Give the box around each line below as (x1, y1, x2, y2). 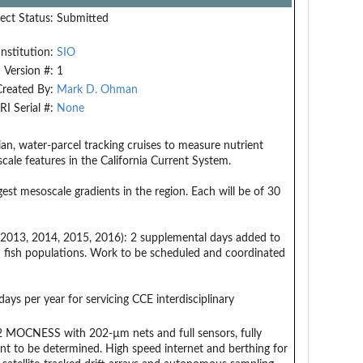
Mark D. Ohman (56, 83, 138, 96)
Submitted (56, 12, 109, 24)
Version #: (3, 65, 53, 77)
